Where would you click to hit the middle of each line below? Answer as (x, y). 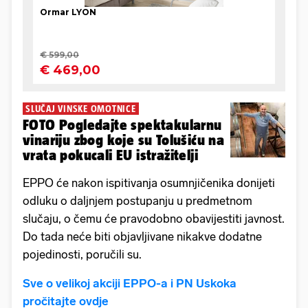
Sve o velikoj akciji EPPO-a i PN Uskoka (130, 284)
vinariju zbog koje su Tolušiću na (124, 140)
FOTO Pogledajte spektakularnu (122, 125)
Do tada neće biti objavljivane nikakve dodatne (142, 237)
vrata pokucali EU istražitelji (110, 155)
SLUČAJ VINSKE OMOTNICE (81, 109)
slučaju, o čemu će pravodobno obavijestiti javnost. (154, 219)
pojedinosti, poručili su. (82, 255)
